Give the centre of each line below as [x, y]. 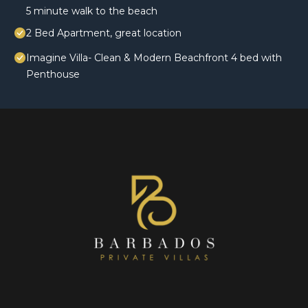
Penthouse [53, 75]
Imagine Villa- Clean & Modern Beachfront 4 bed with [154, 58]
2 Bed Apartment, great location [104, 33]
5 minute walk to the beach [92, 11]
